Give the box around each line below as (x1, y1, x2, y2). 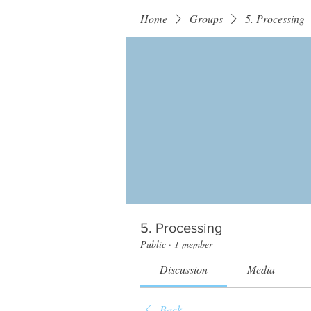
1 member (174, 237, 212, 251)
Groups (190, 11, 223, 26)
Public (140, 237, 166, 251)
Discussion (160, 262, 208, 276)
